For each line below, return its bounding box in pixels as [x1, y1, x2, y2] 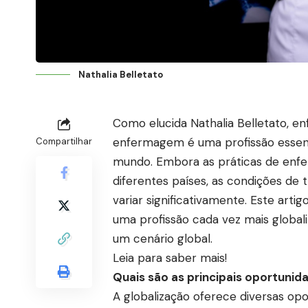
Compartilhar [36, 135, 92, 147]
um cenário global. [113, 230, 212, 246]
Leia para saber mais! [113, 250, 227, 265]
